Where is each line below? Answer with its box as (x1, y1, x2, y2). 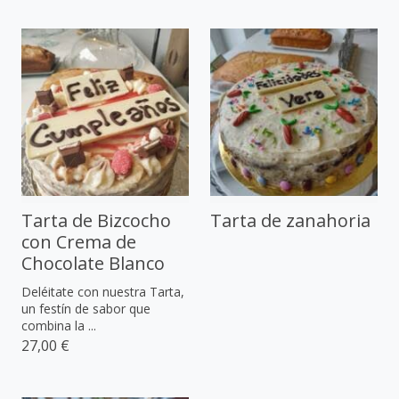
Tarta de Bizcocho (21, 208, 171, 232)
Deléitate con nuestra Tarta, (21, 282, 184, 300)
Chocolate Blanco (21, 250, 165, 275)
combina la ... (21, 316, 96, 334)
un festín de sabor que (21, 299, 151, 317)
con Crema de (21, 229, 136, 254)
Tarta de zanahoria (210, 208, 370, 232)
